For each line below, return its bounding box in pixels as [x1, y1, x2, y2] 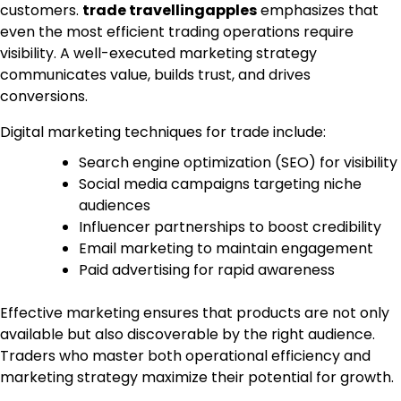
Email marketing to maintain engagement [79, 237, 373, 259]
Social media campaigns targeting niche [79, 173, 362, 194]
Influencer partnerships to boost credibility [79, 216, 381, 237]
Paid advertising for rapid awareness [79, 259, 335, 280]
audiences [79, 194, 150, 216]
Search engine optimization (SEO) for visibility [79, 151, 397, 173]
